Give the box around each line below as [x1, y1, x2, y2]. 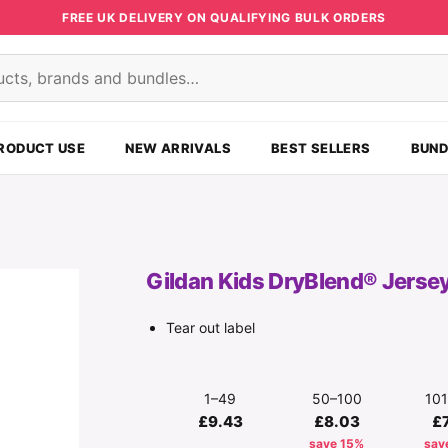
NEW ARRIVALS [125, 140, 231, 156]
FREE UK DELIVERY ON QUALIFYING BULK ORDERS [62, 10, 386, 25]
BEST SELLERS [270, 140, 371, 156]
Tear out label [166, 319, 256, 336]
